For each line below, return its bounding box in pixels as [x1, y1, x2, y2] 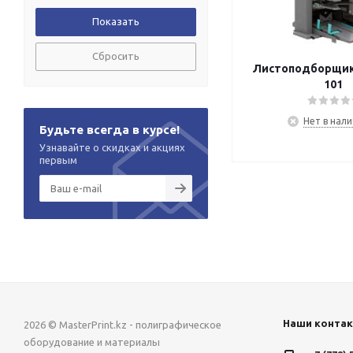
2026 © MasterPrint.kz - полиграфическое [24, 318, 221, 330]
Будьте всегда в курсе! [39, 122, 180, 136]
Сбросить [92, 50, 139, 61]
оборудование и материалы [24, 336, 160, 347]
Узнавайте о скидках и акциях [39, 141, 185, 153]
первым [39, 154, 77, 165]
